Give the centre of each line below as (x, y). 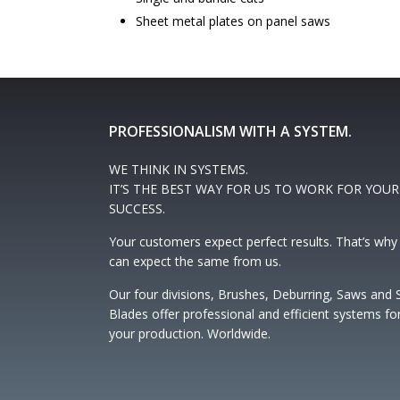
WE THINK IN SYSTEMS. (179, 169)
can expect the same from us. (195, 261)
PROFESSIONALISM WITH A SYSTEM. (230, 131)
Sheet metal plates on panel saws (233, 21)
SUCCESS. (137, 208)
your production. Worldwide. (190, 333)
